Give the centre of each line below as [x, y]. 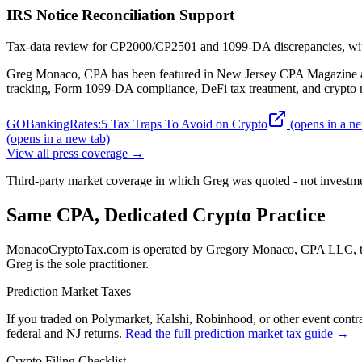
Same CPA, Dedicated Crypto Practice [166, 215]
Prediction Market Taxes [69, 291]
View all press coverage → [75, 154]
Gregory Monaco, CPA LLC [280, 249]
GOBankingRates [52, 124]
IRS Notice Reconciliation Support [120, 15]
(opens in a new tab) [58, 139]
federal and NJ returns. [64, 333]
